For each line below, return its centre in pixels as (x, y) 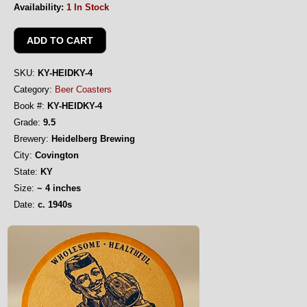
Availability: (39, 7)
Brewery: (31, 139)
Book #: (29, 106)
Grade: (27, 122)
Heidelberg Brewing (92, 139)
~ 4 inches (58, 188)
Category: (33, 89)
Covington (56, 155)
